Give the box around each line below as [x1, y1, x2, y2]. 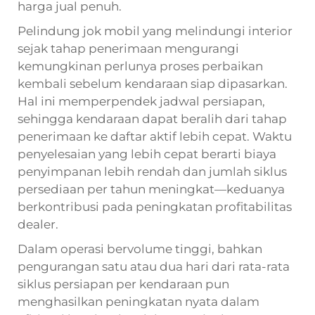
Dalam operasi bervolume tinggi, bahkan [18, 241, 262, 256]
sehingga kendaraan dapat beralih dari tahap [18, 111, 287, 126]
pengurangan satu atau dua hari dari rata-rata [18, 259, 290, 274]
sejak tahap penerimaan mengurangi [18, 41, 239, 56]
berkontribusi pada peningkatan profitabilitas [18, 199, 292, 214]
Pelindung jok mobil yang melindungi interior [18, 23, 292, 38]
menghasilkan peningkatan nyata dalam [18, 294, 259, 309]
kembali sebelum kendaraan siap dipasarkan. [18, 76, 288, 91]
